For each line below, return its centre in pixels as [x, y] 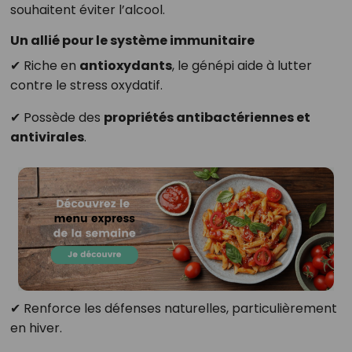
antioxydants [125, 66]
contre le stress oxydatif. [86, 86]
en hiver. [36, 328]
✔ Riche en [44, 66]
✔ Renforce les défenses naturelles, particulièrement [173, 309]
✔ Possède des [57, 118]
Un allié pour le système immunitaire [132, 41]
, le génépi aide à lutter [242, 66]
